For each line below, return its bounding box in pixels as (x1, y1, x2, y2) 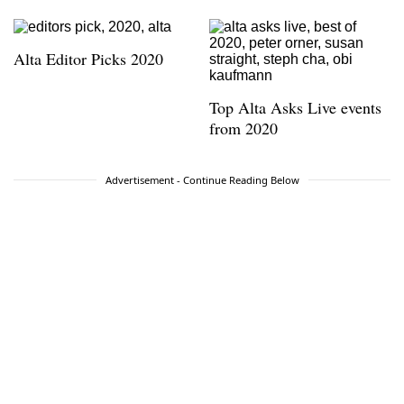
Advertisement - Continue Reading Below (105, 172, 299, 187)
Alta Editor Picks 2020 (14, 47, 163, 69)
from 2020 (209, 116, 278, 139)
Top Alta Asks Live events (209, 96, 381, 118)
